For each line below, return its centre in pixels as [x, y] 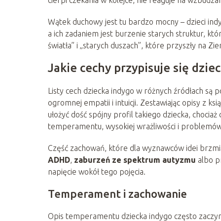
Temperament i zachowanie [117, 193]
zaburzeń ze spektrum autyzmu [135, 160]
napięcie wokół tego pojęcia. [97, 171]
